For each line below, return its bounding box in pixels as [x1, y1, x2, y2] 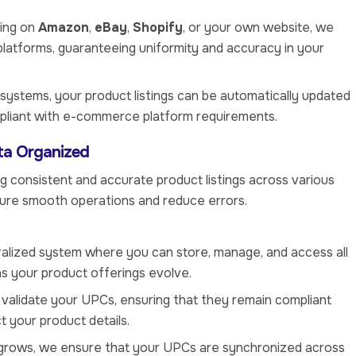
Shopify [133, 19, 183, 37]
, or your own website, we [183, 19, 334, 37]
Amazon [38, 19, 89, 37]
